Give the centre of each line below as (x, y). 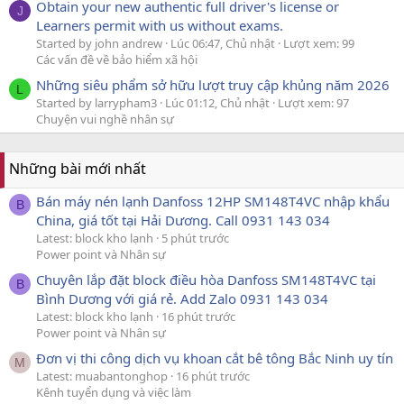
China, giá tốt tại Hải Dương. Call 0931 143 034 (183, 220)
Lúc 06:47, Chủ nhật (224, 44)
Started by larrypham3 (96, 103)
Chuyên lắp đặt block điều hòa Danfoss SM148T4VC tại (206, 280)
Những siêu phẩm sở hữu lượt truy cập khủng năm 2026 (213, 85)
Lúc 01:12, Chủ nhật (219, 103)
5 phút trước (195, 238)
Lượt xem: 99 (319, 44)
